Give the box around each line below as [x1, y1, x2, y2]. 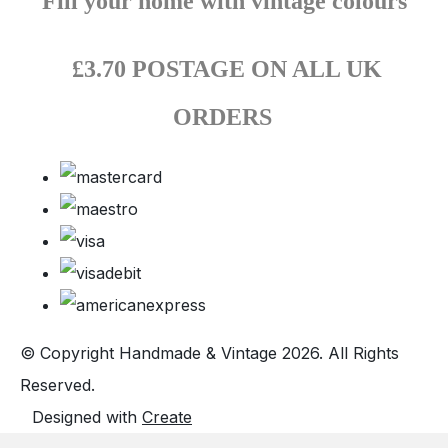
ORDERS [172, 104, 272, 130]
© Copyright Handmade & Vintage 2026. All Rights [20, 343, 399, 363]
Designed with [32, 407, 142, 427]
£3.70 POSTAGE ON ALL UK [71, 56, 382, 82]
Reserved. [20, 375, 95, 395]
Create [142, 407, 192, 427]
